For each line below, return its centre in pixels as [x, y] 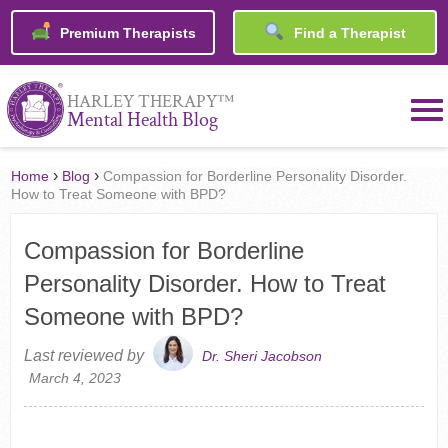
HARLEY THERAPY [141, 102]
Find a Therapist [347, 33]
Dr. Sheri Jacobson [261, 356]
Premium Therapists [125, 33]
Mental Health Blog [142, 120]
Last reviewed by [85, 356]
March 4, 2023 [74, 378]
